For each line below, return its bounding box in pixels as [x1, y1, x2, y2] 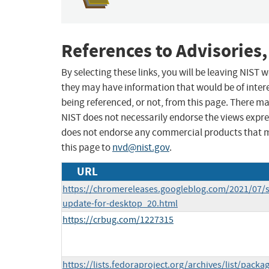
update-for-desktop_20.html [62, 198, 178, 210]
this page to [61, 141, 112, 154]
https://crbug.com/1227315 [62, 214, 174, 226]
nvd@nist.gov [112, 141, 169, 154]
